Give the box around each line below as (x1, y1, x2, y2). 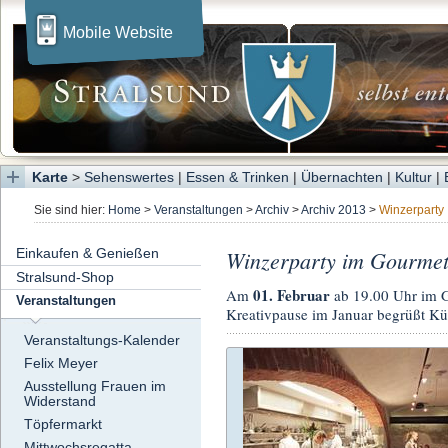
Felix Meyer (24, 355, 98, 372)
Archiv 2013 (301, 203, 366, 218)
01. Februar (253, 284, 330, 307)
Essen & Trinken (186, 169, 289, 185)
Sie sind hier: (34, 203, 108, 218)
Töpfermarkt (24, 416, 102, 433)
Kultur (395, 169, 432, 185)
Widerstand (24, 393, 96, 410)
